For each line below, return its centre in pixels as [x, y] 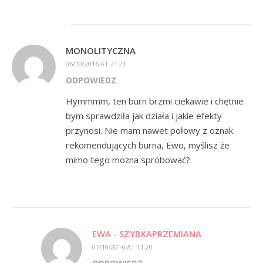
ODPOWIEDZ [91, 80]
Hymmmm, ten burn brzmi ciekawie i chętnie [155, 101]
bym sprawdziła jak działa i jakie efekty [144, 116]
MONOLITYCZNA [101, 50]
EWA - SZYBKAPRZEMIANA [147, 234]
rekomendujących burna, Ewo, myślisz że [148, 145]
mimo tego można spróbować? [128, 160]
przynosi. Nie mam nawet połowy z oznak [149, 130]
